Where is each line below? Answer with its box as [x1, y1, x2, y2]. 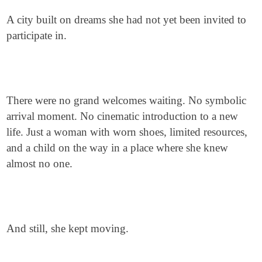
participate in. [6, 29, 67, 42]
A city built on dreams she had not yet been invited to [6, 13, 247, 26]
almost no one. [6, 157, 73, 170]
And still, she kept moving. [6, 222, 129, 235]
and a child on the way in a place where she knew [6, 142, 229, 154]
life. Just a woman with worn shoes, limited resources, [6, 126, 248, 138]
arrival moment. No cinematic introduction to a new [6, 110, 239, 122]
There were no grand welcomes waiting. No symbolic [6, 94, 247, 106]
